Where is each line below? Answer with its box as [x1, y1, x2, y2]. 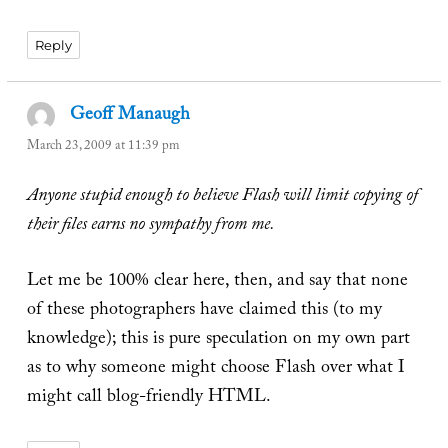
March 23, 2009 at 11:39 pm [26, 135, 179, 158]
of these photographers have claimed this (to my [26, 296, 382, 328]
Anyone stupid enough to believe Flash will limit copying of [26, 182, 418, 214]
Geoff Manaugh [70, 101, 191, 133]
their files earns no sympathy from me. [26, 211, 275, 243]
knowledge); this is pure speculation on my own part [26, 325, 410, 357]
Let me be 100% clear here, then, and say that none [26, 267, 408, 299]
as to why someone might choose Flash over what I [26, 354, 405, 386]
